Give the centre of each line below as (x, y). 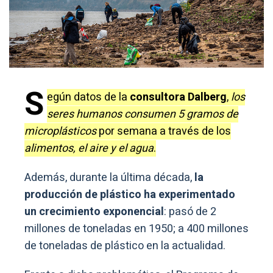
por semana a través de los (164, 131)
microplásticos (60, 131)
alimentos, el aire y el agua (89, 148)
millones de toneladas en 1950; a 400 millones (136, 229)
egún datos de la (88, 97)
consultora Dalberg (178, 97)
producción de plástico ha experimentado (130, 194)
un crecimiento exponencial (94, 211)
